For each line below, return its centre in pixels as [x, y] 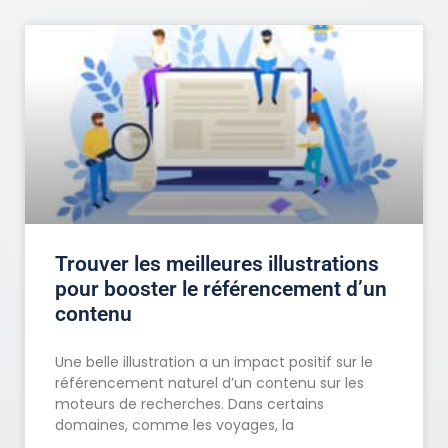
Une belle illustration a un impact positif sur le [214, 362]
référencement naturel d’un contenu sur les [209, 383]
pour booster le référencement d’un [221, 289]
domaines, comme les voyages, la [174, 425]
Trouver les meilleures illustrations [217, 264]
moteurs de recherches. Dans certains [189, 404]
